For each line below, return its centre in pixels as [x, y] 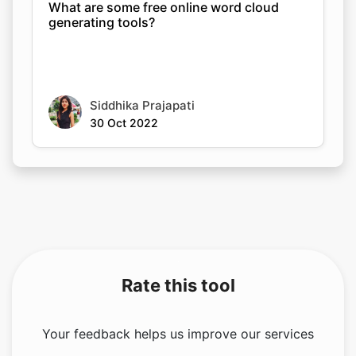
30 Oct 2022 [124, 122]
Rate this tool [178, 285]
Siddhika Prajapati [142, 105]
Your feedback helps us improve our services [178, 333]
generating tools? [102, 22]
